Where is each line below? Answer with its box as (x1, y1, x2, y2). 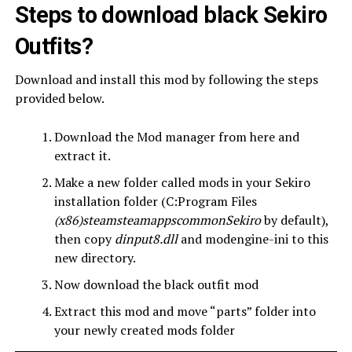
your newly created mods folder (53, 321, 235, 339)
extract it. (53, 147, 111, 164)
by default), (260, 211, 328, 229)
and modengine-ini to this (177, 230, 328, 247)
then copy (53, 230, 115, 247)
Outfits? (14, 33, 93, 60)
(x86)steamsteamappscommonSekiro (53, 211, 261, 229)
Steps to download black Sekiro (14, 2, 328, 28)
